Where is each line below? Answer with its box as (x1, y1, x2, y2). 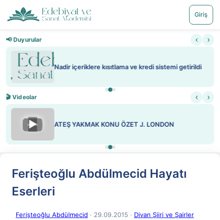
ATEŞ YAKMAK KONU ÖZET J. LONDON (54, 120, 174, 128)
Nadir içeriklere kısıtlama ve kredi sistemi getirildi (54, 63, 201, 71)
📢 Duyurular (6, 36, 42, 43)
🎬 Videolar (6, 93, 37, 101)
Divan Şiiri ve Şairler (134, 211, 194, 219)
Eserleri (12, 184, 55, 198)
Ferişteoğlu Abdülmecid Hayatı (12, 166, 187, 181)
